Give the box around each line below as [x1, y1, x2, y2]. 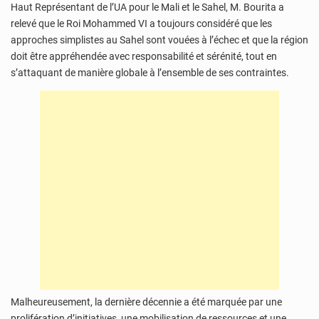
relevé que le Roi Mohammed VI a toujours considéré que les [11, 18, 272, 30]
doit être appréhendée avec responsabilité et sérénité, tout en [11, 51, 277, 63]
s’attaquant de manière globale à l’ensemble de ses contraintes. [11, 67, 289, 79]
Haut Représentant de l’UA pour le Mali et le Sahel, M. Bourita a [11, 1, 284, 14]
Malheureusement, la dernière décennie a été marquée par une [11, 296, 282, 308]
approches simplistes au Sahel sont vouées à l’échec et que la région [11, 34, 308, 46]
